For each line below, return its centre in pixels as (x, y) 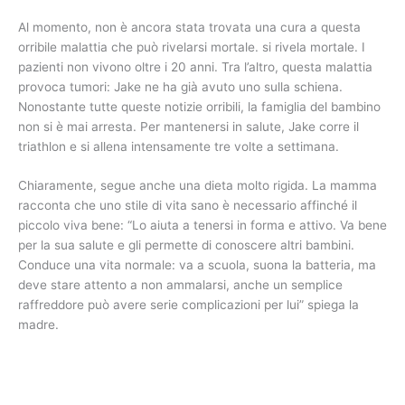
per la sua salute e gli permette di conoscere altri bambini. (186, 245)
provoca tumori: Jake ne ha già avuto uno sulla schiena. (180, 86)
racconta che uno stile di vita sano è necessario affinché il (188, 206)
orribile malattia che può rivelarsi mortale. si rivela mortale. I (192, 47)
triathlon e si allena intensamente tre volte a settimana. (179, 146)
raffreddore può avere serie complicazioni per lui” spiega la (188, 305)
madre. (38, 325)
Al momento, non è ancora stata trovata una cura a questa (189, 27)
